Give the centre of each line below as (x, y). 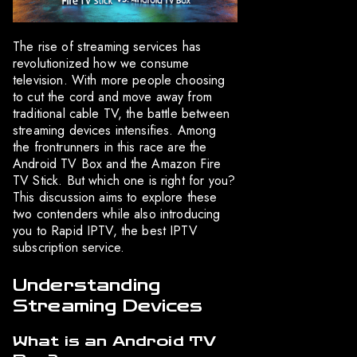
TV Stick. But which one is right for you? (124, 181)
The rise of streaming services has (107, 47)
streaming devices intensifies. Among (115, 131)
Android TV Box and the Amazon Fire (117, 164)
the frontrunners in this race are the (110, 147)
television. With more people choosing (119, 80)
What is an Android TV (115, 341)
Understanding (86, 286)
